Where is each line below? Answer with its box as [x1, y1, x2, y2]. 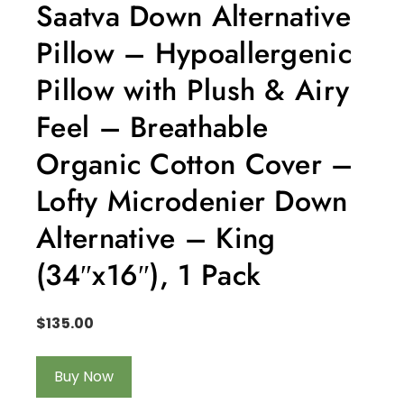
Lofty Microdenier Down [36, 179, 348, 222]
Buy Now [54, 365, 114, 387]
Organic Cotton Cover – [36, 142, 353, 185]
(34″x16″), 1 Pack [36, 253, 262, 296]
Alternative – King [36, 216, 276, 259]
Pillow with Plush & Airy [36, 69, 350, 111]
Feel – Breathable [36, 106, 269, 148]
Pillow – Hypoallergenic [36, 32, 352, 74]
